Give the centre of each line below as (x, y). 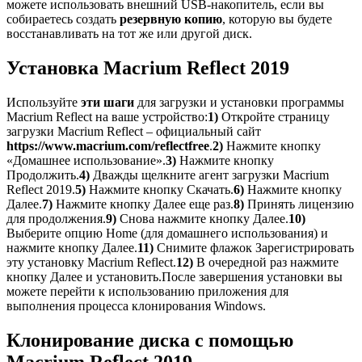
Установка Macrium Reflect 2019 (148, 68)
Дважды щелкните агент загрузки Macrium (209, 175)
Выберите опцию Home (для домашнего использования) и (167, 234)
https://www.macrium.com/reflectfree (108, 146)
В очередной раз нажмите (266, 263)
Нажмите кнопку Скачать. (160, 190)
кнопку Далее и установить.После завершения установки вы (175, 277)
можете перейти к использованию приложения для (147, 292)
